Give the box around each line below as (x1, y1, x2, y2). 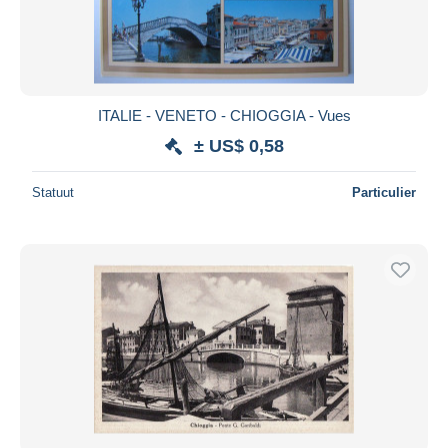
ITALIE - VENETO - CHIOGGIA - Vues (97, 106, 351, 124)
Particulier (352, 184, 416, 200)
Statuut (32, 184, 74, 200)
